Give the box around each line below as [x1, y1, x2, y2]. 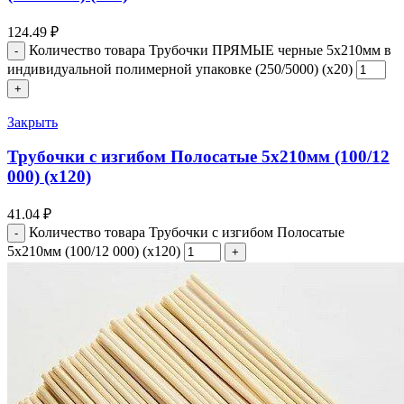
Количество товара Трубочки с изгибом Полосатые [29, 225, 344, 241]
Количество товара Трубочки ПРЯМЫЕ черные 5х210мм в [29, 41, 391, 58]
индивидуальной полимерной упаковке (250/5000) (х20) [7, 60, 353, 77]
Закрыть [7, 114, 58, 130]
